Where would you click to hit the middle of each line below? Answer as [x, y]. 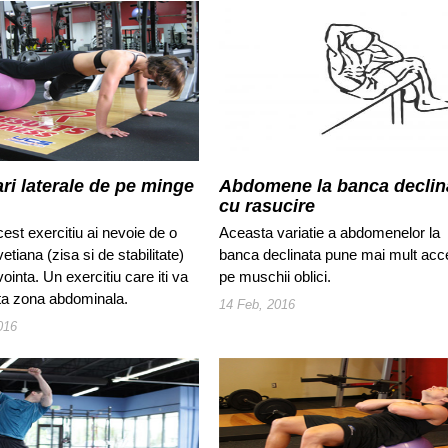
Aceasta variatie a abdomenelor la [329, 233]
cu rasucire [266, 206]
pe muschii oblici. [274, 277]
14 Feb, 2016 [256, 305]
